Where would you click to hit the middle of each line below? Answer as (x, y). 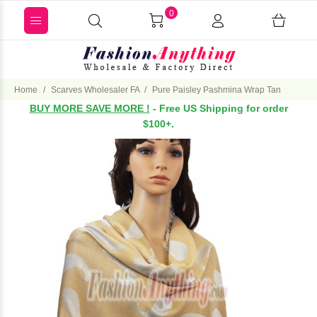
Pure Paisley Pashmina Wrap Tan (217, 90)
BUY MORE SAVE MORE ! (90, 108)
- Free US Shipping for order (219, 108)
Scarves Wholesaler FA (96, 90)
